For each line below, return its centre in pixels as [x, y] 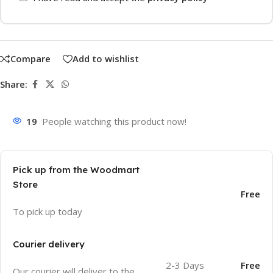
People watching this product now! [114, 121]
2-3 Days [185, 265]
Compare [30, 59]
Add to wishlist [106, 59]
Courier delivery [49, 244]
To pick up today [48, 211]
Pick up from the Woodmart [76, 169]
